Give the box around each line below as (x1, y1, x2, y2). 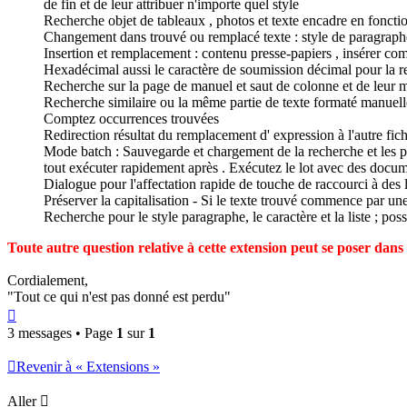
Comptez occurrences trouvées (44, 111, 219, 127)
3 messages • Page (7, 325, 116, 342)
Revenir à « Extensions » (16, 359, 160, 375)
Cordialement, (7, 273, 88, 289)
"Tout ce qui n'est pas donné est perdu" (7, 289, 231, 305)
